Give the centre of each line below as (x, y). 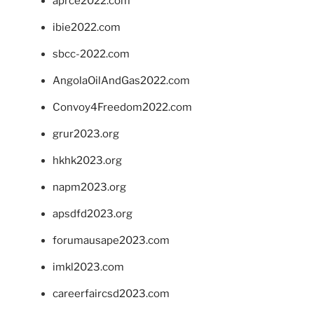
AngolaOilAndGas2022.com (121, 81)
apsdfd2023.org (93, 214)
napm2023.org (89, 187)
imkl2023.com (88, 267)
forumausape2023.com (111, 241)
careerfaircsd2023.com (111, 294)
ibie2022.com (87, 28)
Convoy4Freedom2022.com (122, 108)
